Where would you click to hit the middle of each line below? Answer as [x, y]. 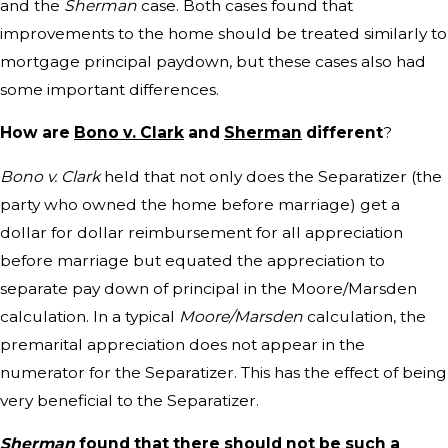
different [342, 133]
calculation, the [366, 316]
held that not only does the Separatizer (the [271, 176]
